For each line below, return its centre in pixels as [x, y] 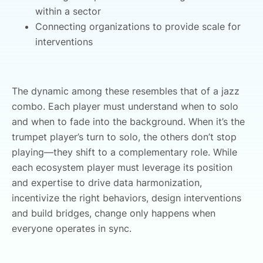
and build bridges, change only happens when [114, 213]
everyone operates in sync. [72, 228]
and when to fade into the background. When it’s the [128, 121]
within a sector [68, 11]
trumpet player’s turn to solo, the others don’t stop [124, 136]
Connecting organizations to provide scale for [138, 26]
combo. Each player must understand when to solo [125, 106]
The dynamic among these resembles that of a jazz [126, 91]
